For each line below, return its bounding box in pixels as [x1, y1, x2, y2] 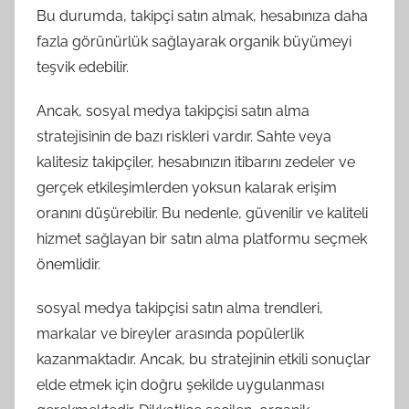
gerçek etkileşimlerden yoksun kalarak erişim [37, 178, 337, 196]
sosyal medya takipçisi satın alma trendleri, [37, 299, 323, 317]
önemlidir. [37, 255, 100, 273]
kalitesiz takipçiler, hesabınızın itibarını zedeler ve [37, 152, 355, 171]
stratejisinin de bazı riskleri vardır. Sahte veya [37, 127, 331, 145]
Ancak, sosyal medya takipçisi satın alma [37, 101, 309, 120]
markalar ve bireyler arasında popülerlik [37, 324, 304, 342]
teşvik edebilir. [37, 58, 129, 76]
